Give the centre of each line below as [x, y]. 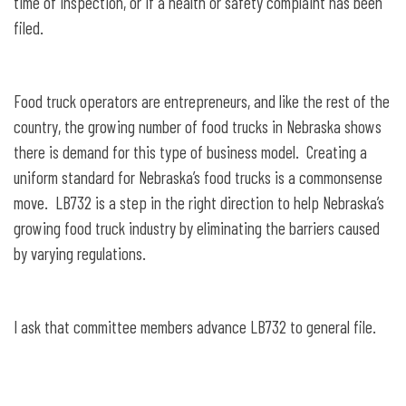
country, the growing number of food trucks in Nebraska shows [198, 127]
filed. [29, 28]
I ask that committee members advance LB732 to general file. [195, 327]
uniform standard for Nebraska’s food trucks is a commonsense [198, 178]
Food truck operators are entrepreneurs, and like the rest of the [202, 101]
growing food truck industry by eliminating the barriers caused [197, 228]
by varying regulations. [80, 254]
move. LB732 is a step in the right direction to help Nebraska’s [199, 203]
